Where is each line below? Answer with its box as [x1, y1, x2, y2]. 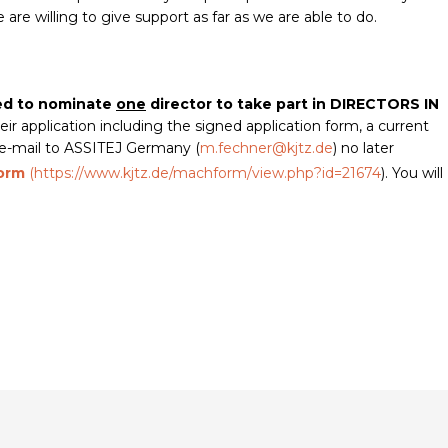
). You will [381, 163, 443, 182]
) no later [333, 139, 394, 158]
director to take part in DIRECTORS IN [146, 95, 439, 114]
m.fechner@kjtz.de [200, 139, 333, 158]
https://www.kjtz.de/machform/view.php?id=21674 [34, 163, 381, 182]
